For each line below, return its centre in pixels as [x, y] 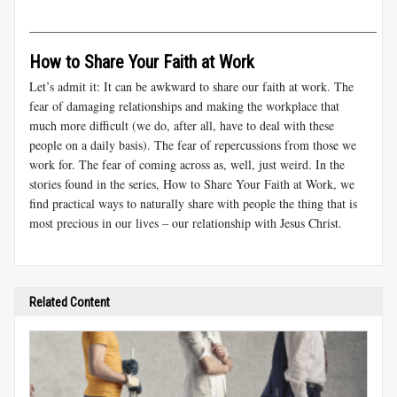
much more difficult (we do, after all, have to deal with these [182, 126]
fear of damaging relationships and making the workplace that [184, 106]
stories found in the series [93, 184]
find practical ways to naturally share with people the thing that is [193, 204]
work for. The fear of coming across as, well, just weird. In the [187, 165]
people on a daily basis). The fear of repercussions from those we [193, 145]
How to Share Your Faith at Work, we [259, 184]
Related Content [70, 303]
